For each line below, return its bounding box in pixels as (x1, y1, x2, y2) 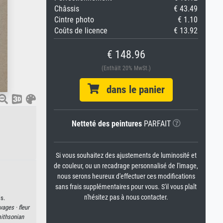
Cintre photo (54, 15, 94, 24)
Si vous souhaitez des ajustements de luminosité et (55, 151, 197, 160)
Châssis (54, 4, 79, 13)
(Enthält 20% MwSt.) (101, 65, 151, 72)
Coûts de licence (54, 26, 108, 35)
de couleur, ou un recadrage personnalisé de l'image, (54, 162, 198, 170)
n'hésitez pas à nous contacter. (84, 193, 168, 202)
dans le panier (99, 84, 165, 96)
